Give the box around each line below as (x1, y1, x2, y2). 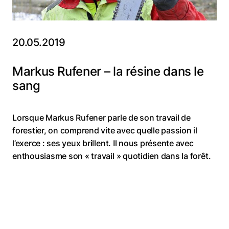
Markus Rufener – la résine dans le (12, 63, 204, 79)
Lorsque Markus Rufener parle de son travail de (12, 112, 191, 123)
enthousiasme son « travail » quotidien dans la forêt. (12, 150, 211, 161)
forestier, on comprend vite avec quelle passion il (12, 125, 198, 135)
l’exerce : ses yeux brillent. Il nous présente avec (12, 138, 194, 148)
